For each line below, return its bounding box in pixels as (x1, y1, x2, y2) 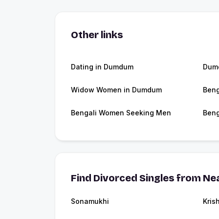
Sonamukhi (71, 197, 109, 206)
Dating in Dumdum (71, 63, 133, 71)
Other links (71, 29, 123, 41)
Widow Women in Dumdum (71, 86, 162, 94)
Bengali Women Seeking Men (71, 109, 171, 117)
